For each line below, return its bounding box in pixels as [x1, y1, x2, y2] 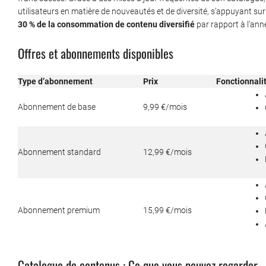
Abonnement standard [18, 147, 101, 157]
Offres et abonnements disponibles [18, 44, 173, 63]
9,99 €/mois [143, 102, 187, 112]
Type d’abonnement [18, 77, 93, 87]
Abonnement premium [18, 205, 100, 216]
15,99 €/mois [143, 205, 192, 216]
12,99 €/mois [143, 147, 192, 157]
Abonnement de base [18, 102, 96, 112]
